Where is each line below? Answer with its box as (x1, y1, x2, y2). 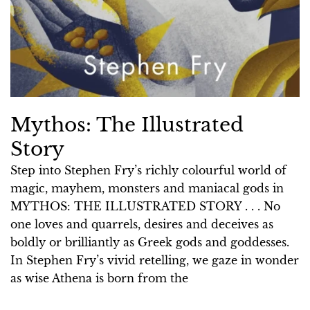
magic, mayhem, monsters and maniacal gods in (10, 181, 284, 195)
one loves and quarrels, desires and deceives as (10, 217, 273, 231)
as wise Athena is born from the (10, 271, 188, 285)
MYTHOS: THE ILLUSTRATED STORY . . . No (10, 199, 280, 213)
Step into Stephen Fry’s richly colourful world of (10, 163, 286, 177)
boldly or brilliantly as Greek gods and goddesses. (10, 235, 289, 249)
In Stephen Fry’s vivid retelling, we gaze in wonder (10, 253, 299, 267)
